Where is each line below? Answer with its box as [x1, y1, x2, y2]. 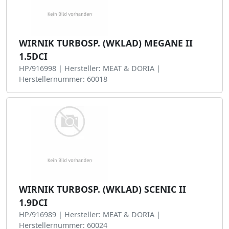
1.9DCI [19, 196, 48, 209]
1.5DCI [19, 50, 48, 62]
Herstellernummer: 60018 [19, 74, 107, 84]
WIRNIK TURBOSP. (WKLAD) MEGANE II [19, 37, 193, 49]
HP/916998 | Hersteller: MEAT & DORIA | [19, 63, 161, 73]
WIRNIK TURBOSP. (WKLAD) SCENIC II [19, 183, 186, 195]
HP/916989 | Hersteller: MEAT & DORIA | [19, 210, 161, 219]
